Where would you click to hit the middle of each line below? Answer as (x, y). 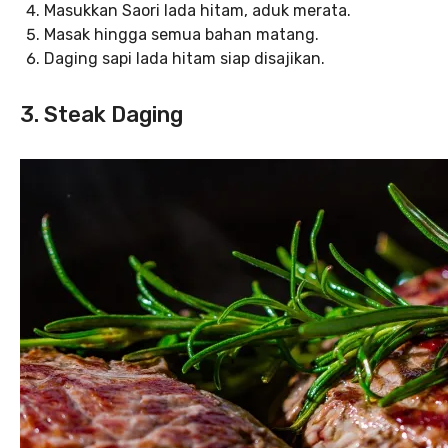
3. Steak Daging (101, 114)
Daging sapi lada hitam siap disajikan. (184, 58)
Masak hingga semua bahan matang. (181, 34)
